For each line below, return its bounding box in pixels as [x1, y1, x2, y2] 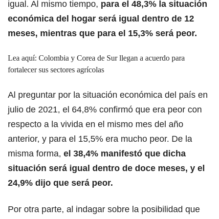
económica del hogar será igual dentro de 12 [8, 13, 194, 23]
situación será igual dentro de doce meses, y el [8, 163, 205, 173]
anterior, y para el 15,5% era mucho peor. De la [8, 133, 192, 144]
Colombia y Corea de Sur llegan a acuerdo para [39, 53, 185, 62]
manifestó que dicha [101, 148, 186, 158]
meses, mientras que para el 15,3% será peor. [8, 28, 197, 38]
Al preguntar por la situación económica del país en [8, 89, 208, 100]
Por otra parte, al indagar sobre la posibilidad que [8, 204, 200, 214]
